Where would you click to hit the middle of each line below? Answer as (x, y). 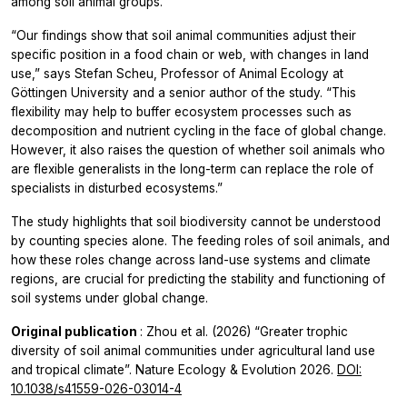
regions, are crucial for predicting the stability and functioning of (198, 278)
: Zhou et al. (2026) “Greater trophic (244, 331)
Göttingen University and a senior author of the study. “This (184, 92)
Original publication (75, 331)
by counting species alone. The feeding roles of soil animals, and (200, 240)
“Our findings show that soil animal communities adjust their (184, 35)
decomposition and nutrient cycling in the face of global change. (199, 130)
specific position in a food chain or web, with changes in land (190, 54)
